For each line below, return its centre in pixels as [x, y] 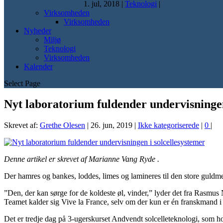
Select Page [22, 83]
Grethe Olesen [62, 125]
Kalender [38, 66]
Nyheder [38, 30]
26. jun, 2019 [111, 125]
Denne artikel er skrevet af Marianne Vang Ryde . [82, 159]
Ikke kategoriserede [168, 125]
